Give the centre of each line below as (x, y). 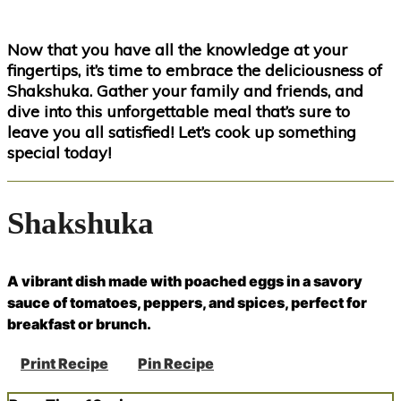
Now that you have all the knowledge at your (177, 50)
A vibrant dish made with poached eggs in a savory (185, 282)
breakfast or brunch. (79, 324)
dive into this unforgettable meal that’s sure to (179, 112)
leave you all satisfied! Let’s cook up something (182, 132)
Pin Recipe (176, 364)
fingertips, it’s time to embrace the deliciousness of (195, 71)
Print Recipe (64, 364)
